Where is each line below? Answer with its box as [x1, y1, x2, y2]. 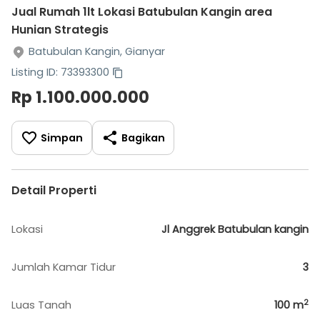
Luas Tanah [11, 298, 71, 312]
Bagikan [121, 130, 165, 145]
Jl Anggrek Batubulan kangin [161, 222, 309, 236]
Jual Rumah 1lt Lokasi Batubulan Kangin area [11, 4, 272, 20]
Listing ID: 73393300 [11, 65, 109, 79]
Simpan [41, 130, 83, 145]
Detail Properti [11, 182, 96, 199]
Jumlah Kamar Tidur [11, 260, 116, 274]
